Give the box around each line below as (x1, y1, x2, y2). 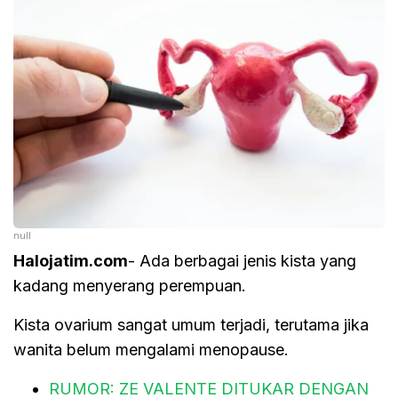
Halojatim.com (13, 251, 128, 270)
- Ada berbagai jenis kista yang (128, 251, 356, 270)
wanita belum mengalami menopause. (13, 339, 289, 359)
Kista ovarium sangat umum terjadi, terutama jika (13, 314, 369, 334)
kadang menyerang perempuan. (13, 275, 246, 295)
